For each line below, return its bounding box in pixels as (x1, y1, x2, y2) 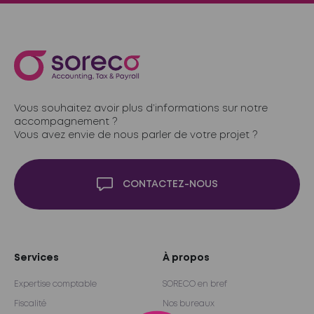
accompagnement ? (14, 118, 118, 126)
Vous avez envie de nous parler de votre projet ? (14, 131, 258, 139)
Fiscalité (14, 300, 46, 308)
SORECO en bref (163, 280, 227, 289)
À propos (163, 254, 210, 263)
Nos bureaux (163, 300, 214, 308)
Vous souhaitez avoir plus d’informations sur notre (14, 104, 268, 113)
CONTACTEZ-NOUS (122, 180, 218, 189)
